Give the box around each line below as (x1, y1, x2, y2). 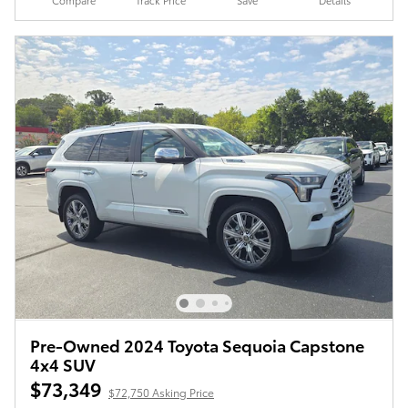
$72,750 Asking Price (108, 383, 214, 400)
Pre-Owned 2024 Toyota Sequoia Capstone (30, 332, 364, 356)
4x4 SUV (30, 352, 96, 375)
